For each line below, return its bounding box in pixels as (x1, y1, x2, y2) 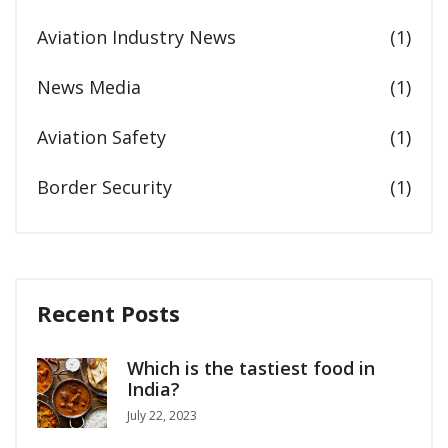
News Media (37, 75, 141, 100)
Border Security (37, 175, 172, 200)
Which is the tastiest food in (127, 356, 375, 381)
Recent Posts (37, 298, 180, 329)
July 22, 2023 (127, 407, 197, 425)
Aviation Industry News (37, 25, 236, 50)
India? (127, 377, 180, 402)
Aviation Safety (37, 125, 166, 150)
